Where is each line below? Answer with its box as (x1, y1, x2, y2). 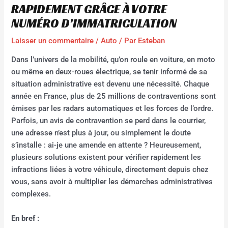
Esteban (138, 36, 165, 45)
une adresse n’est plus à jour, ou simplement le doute (11, 128, 191, 138)
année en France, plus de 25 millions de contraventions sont (11, 92, 216, 101)
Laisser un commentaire (11, 36, 94, 45)
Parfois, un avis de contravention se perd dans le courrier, (11, 116, 206, 126)
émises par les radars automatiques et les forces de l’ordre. (11, 104, 214, 113)
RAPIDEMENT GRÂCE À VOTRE (11, 1, 167, 17)
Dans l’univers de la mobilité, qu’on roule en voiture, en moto (11, 55, 216, 65)
